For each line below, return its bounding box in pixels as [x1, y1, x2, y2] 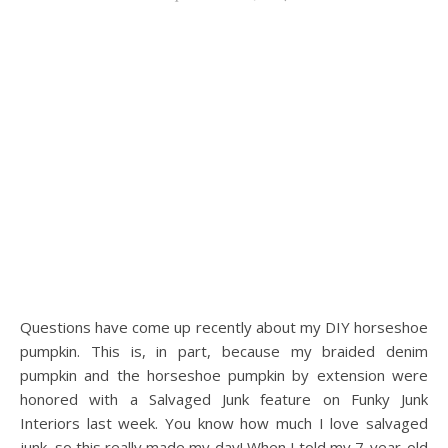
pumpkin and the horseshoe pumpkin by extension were [20, 364, 428, 385]
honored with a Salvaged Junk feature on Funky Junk [20, 388, 428, 409]
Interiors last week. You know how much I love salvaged [20, 412, 428, 433]
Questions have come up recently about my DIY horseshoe [20, 316, 32, 337]
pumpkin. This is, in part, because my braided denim [20, 340, 428, 361]
